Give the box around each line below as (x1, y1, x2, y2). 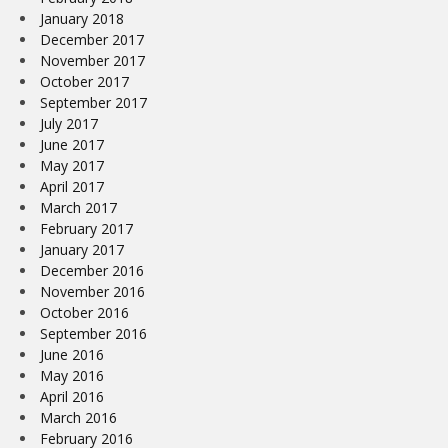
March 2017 (40, 197, 117, 217)
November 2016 (40, 281, 145, 301)
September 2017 (40, 92, 147, 112)
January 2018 (40, 8, 124, 28)
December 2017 (40, 29, 144, 49)
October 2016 (40, 302, 129, 322)
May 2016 (40, 365, 104, 385)
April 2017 (40, 176, 104, 196)
